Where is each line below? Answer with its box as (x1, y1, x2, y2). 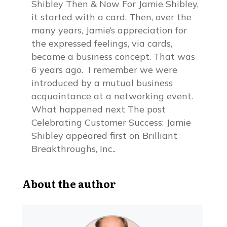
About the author (22, 176, 117, 191)
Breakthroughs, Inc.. (31, 143, 116, 155)
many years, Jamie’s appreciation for (31, 24, 187, 36)
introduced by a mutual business (31, 77, 173, 89)
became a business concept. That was (31, 51, 196, 62)
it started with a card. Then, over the (31, 11, 192, 23)
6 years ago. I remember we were (31, 64, 178, 75)
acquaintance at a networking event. (31, 90, 194, 102)
